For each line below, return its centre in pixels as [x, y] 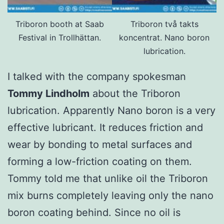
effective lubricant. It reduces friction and [105, 128]
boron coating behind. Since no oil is [94, 213]
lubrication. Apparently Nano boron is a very [111, 111]
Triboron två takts [164, 24]
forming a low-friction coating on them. [100, 162]
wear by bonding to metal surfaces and [100, 145]
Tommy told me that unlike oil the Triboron [108, 179]
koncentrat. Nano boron [164, 38]
